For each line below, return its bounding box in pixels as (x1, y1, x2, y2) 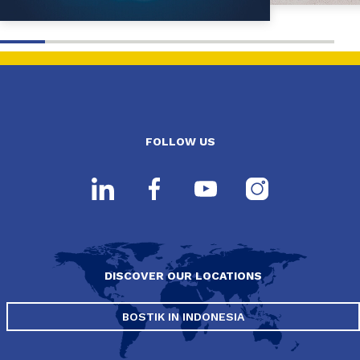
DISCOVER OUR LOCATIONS (104, 269, 262, 282)
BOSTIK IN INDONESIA (122, 310, 244, 323)
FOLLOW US (145, 135, 215, 148)
